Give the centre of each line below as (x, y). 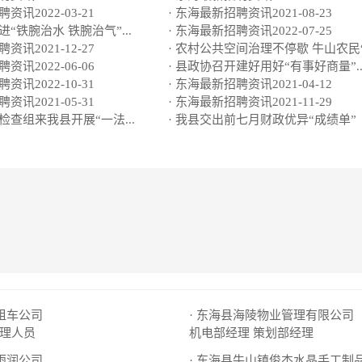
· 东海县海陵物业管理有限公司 (271, 315)
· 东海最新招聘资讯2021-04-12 (250, 84)
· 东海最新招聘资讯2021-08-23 (250, 13)
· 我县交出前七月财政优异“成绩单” (262, 120)
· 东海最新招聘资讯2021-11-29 (250, 102)
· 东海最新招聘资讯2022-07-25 (250, 31)
